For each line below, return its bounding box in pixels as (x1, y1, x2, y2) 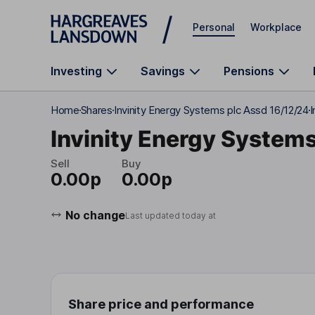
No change (65, 208, 125, 222)
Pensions (224, 64, 274, 78)
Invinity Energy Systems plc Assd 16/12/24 (113, 103, 309, 117)
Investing (51, 64, 102, 78)
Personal (193, 20, 235, 33)
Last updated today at (124, 210, 216, 221)
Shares (80, 103, 112, 117)
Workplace (250, 20, 302, 33)
